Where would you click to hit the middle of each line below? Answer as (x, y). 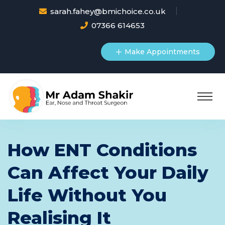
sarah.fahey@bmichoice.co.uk (108, 11)
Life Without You (87, 195)
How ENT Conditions (102, 150)
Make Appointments (162, 52)
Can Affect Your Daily (108, 172)
